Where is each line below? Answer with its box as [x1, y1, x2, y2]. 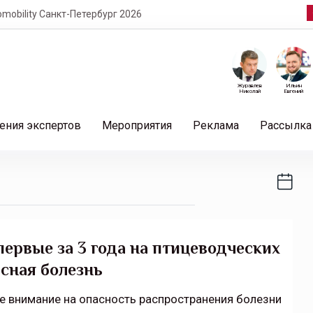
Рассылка [260, 119, 312, 132]
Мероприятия [102, 119, 172, 132]
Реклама [193, 119, 239, 132]
